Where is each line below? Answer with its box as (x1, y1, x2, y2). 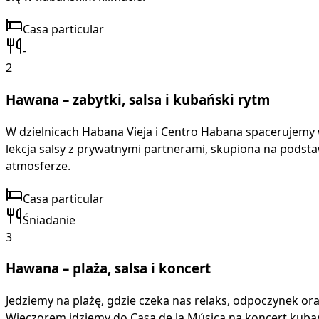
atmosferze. (6, 157, 70, 174)
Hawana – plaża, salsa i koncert (6, 259, 211, 278)
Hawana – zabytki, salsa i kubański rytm (6, 90, 270, 108)
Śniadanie (23, 211, 75, 228)
